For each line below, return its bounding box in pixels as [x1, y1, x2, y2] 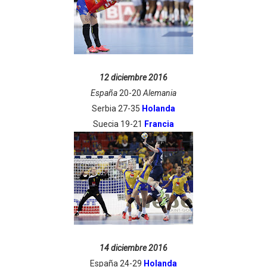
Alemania [142, 88, 176, 98]
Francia [144, 119, 174, 129]
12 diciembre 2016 [99, 73, 167, 82]
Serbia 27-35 [91, 104, 142, 113]
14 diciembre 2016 [99, 243, 167, 253]
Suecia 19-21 [92, 119, 144, 129]
